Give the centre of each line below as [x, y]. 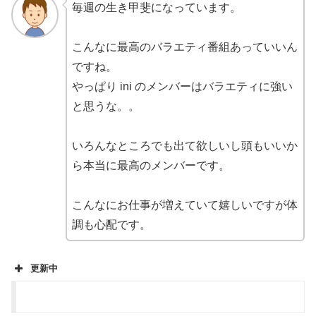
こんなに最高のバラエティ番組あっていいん [184, 47]
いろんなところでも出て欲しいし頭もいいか [184, 145]
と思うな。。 [105, 106]
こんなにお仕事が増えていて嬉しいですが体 [184, 205]
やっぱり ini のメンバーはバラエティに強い [182, 86]
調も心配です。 [111, 224]
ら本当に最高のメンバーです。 [151, 165]
